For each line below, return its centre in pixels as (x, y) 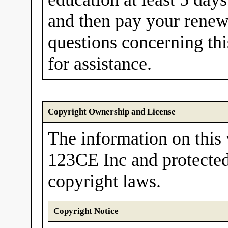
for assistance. (100, 64)
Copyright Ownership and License (112, 112)
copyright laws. (104, 181)
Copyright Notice (86, 211)
